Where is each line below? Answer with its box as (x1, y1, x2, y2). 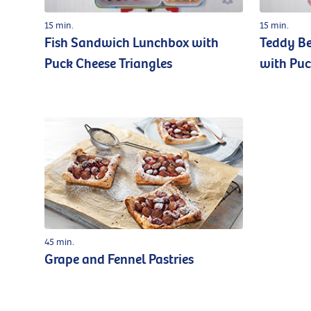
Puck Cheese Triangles (44, 55, 172, 72)
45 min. (44, 235, 74, 248)
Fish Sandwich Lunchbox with (44, 34, 219, 51)
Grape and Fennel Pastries (44, 251, 194, 268)
